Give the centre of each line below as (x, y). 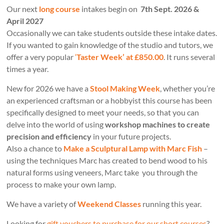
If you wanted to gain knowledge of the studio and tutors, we (110, 45)
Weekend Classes (109, 204)
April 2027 (25, 21)
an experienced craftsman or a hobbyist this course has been (109, 100)
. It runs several (189, 57)
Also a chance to (35, 148)
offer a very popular (41, 57)
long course (60, 9)
